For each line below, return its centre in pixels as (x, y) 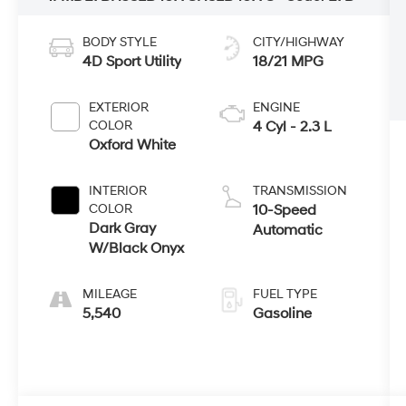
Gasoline (282, 313)
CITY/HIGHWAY (298, 42)
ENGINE (276, 107)
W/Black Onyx (137, 248)
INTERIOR (118, 190)
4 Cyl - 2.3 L (292, 126)
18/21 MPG (288, 61)
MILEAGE (110, 294)
